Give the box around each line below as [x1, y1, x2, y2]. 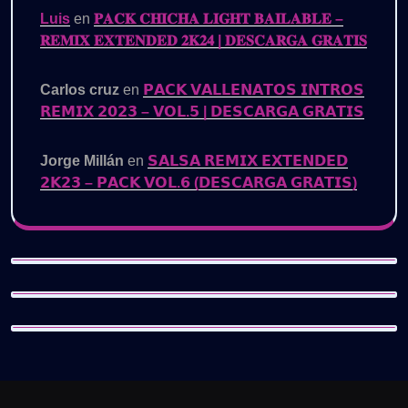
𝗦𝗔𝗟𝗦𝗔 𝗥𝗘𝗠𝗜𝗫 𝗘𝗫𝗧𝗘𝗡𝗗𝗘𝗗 [148, 153, 348, 169]
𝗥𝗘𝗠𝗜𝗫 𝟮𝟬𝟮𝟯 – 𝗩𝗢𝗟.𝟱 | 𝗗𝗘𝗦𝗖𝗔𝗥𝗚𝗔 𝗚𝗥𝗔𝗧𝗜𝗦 [40, 104, 364, 120]
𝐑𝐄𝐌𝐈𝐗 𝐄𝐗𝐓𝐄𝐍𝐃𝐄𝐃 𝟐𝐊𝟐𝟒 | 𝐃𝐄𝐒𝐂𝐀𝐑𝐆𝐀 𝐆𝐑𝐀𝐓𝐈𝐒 [40, 33, 367, 49]
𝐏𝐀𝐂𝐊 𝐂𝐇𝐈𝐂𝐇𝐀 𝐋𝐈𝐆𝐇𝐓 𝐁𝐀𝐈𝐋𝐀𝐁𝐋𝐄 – [94, 11, 343, 27]
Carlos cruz [40, 82, 119, 98]
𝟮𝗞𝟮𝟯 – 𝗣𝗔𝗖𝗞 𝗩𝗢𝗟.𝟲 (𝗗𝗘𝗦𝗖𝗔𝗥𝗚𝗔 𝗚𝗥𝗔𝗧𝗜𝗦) [40, 175, 357, 191]
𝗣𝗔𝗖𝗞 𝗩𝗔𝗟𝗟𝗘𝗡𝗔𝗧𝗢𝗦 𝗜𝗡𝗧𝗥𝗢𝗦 [143, 82, 364, 98]
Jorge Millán [40, 153, 124, 169]
